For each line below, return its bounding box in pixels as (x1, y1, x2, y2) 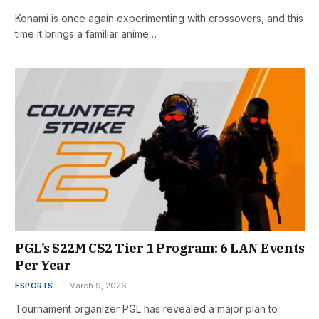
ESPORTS (15, 280, 53, 291)
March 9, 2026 (68, 280, 127, 291)
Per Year (15, 256, 71, 273)
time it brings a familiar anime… (15, 27, 157, 40)
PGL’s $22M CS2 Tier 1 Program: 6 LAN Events (15, 239, 305, 256)
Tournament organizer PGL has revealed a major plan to (15, 302, 278, 315)
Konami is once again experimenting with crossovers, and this (15, 11, 303, 24)
